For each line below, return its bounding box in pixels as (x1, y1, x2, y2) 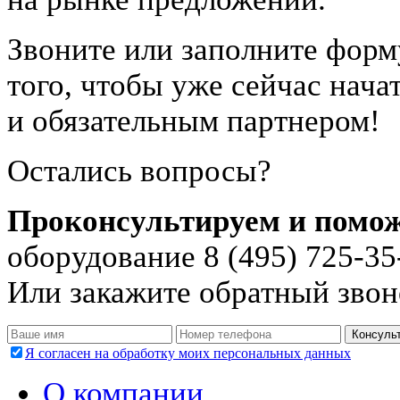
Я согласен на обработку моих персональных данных (25, 345, 351, 361)
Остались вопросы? (7, 153, 271, 188)
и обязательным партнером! (7, 103, 380, 138)
